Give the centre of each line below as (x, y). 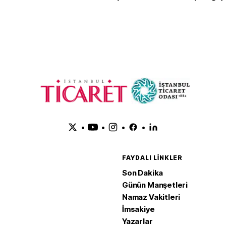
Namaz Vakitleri (151, 197)
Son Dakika (143, 173)
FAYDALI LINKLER (153, 158)
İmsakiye (138, 209)
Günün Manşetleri (155, 185)
